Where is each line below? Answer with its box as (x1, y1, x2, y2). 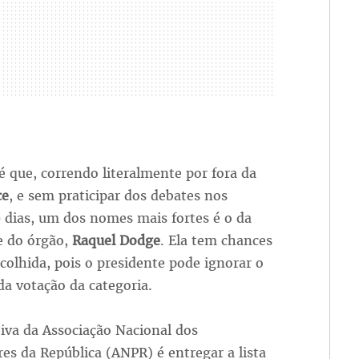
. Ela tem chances (159, 232, 272, 250)
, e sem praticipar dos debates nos (8, 187, 228, 205)
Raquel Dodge (71, 232, 160, 250)
